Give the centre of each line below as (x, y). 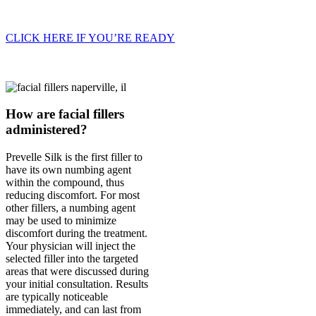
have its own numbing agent (68, 170)
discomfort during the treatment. (77, 233)
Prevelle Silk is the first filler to (74, 157)
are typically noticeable (57, 297)
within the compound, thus (65, 183)
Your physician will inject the (71, 246)
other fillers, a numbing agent (71, 208)
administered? (47, 130)
